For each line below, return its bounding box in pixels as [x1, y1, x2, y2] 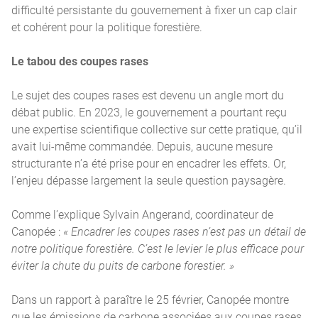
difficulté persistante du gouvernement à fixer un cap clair [11, 1, 297, 17]
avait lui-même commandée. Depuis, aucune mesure [11, 138, 273, 153]
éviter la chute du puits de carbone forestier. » [11, 257, 234, 273]
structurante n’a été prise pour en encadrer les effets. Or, [11, 155, 286, 170]
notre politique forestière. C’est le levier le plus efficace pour [11, 240, 304, 256]
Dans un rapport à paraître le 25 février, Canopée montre [11, 291, 289, 307]
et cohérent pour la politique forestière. [11, 18, 202, 34]
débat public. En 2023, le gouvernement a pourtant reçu [11, 104, 287, 119]
